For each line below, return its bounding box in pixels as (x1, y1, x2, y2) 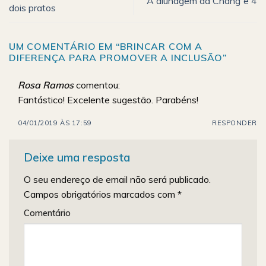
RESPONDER (211, 119, 257, 128)
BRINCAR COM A (120, 40, 202, 52)
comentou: (76, 78, 120, 91)
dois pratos (9, 2, 56, 14)
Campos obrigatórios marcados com (24, 188, 178, 200)
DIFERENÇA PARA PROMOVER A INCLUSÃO (9, 51, 223, 64)
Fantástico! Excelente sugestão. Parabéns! (18, 93, 198, 106)
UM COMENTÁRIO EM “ (9, 40, 121, 52)
